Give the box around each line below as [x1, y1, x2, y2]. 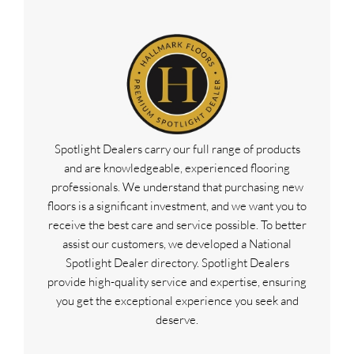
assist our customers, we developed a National [62, 235, 292, 251]
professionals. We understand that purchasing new [51, 179, 303, 194]
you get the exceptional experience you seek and [55, 292, 299, 308]
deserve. [156, 311, 198, 327]
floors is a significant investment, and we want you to [47, 198, 307, 213]
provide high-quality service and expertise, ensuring [47, 273, 307, 289]
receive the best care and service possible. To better [47, 217, 307, 232]
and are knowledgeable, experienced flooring [64, 160, 290, 175]
